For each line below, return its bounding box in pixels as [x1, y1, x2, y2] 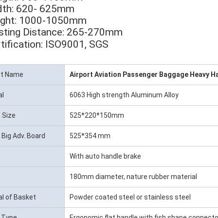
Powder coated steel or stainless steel [70, 193, 191, 201]
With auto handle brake [70, 152, 141, 160]
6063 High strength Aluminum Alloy [70, 91, 179, 99]
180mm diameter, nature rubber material [70, 172, 197, 181]
